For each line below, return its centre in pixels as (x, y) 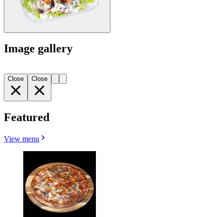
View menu (22, 139)
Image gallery (38, 49)
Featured (27, 117)
